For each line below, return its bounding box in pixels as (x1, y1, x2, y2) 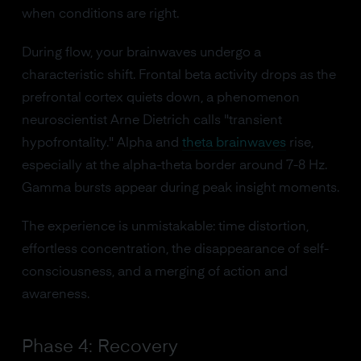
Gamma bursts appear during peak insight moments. (21, 182, 339, 195)
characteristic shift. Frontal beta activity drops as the (21, 69, 336, 82)
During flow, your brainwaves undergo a (21, 47, 261, 60)
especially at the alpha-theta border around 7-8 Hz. (21, 160, 327, 172)
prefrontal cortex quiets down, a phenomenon (21, 92, 300, 105)
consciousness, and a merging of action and (21, 266, 288, 279)
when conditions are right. (21, 8, 179, 21)
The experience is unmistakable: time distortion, (21, 221, 309, 234)
